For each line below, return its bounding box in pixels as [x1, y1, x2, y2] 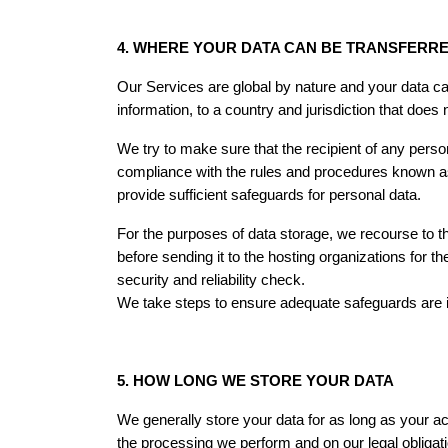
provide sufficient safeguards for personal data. [117, 187, 421, 203]
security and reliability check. [117, 272, 305, 288]
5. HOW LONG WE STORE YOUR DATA [117, 373, 394, 389]
